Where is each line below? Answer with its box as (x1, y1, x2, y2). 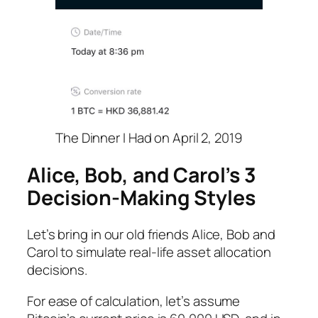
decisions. (27, 261, 88, 280)
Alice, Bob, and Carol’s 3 (27, 160, 256, 189)
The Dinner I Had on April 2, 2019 (55, 128, 242, 148)
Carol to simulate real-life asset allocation (27, 243, 271, 262)
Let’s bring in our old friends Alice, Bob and (27, 225, 275, 244)
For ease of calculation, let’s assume (27, 291, 241, 310)
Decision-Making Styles (27, 183, 256, 212)
